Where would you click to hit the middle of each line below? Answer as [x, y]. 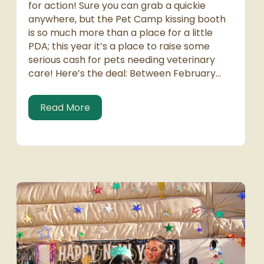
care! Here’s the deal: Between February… [125, 74]
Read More [65, 108]
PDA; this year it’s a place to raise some [119, 47]
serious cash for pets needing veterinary [122, 60]
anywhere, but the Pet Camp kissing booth [127, 19]
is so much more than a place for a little [121, 33]
